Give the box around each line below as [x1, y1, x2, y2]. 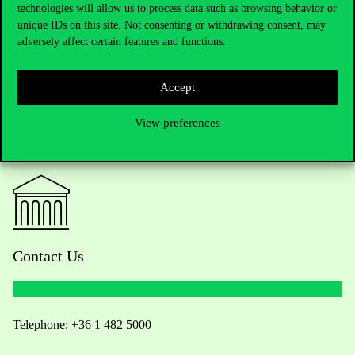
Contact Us [13, 247, 84, 265]
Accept [160, 81, 195, 94]
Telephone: [13, 318, 71, 332]
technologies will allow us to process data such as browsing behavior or [17, 2, 337, 14]
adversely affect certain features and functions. [17, 35, 226, 48]
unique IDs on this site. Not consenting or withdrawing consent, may [17, 18, 326, 31]
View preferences [135, 116, 220, 129]
